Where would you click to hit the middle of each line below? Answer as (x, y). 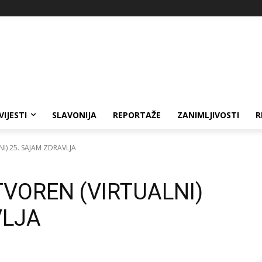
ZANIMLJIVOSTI (208, 115)
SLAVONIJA (74, 115)
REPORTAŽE (137, 115)
